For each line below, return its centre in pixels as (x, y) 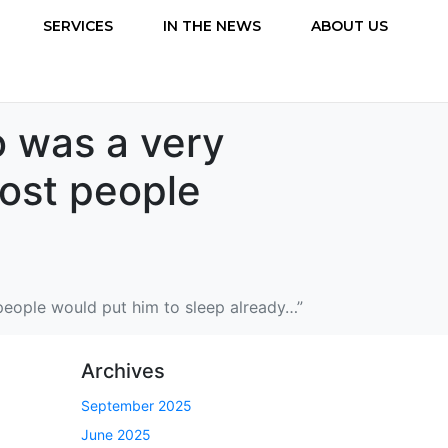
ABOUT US (349, 25)
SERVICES (78, 25)
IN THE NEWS (212, 25)
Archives (123, 370)
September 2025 (136, 405)
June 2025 (116, 435)
